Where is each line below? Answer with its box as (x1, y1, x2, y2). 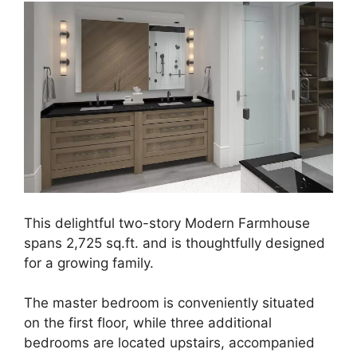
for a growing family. (24, 254, 154, 271)
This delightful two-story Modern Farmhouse (24, 214, 310, 231)
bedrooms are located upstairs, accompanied (24, 335, 315, 351)
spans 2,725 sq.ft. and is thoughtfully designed (24, 234, 325, 251)
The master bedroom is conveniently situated (24, 295, 315, 312)
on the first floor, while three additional (24, 315, 272, 331)
